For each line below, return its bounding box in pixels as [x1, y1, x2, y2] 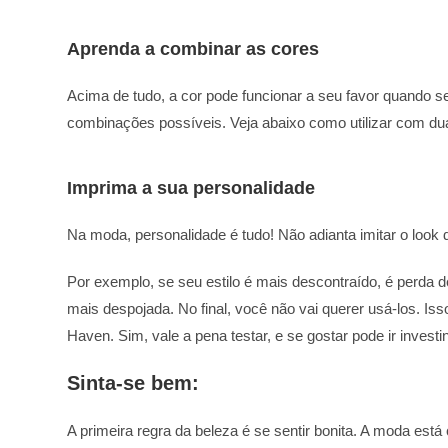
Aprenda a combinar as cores [67, 38, 320, 59]
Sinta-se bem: [67, 371, 200, 394]
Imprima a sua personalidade [67, 177, 316, 198]
